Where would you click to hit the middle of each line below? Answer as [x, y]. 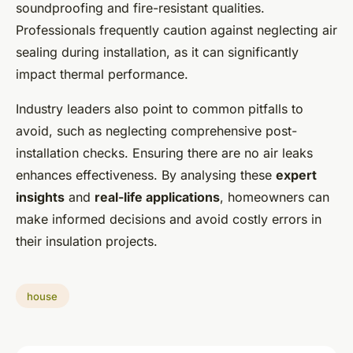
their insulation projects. [87, 241]
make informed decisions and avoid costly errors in [169, 219]
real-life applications [157, 197]
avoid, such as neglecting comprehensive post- [156, 130]
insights [40, 197]
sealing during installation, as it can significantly [157, 52]
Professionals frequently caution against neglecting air [176, 30]
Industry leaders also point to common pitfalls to [160, 108]
